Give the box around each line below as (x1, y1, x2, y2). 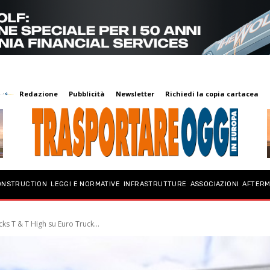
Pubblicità (69, 89, 105, 98)
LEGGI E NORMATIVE (51, 180, 121, 189)
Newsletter (116, 89, 155, 98)
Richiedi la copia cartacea (165, 89, 259, 98)
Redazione (19, 89, 58, 98)
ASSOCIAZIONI (190, 180, 239, 189)
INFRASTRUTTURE (124, 180, 187, 189)
